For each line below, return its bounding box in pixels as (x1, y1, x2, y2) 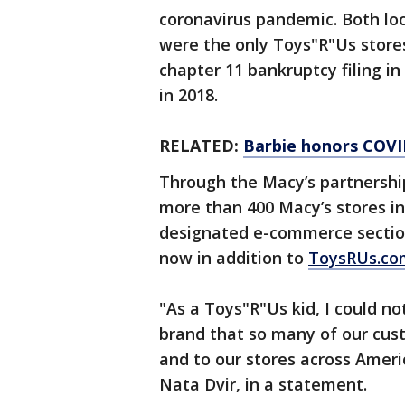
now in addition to (159, 247, 308, 268)
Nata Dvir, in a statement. (159, 373, 372, 395)
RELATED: (159, 135, 243, 156)
